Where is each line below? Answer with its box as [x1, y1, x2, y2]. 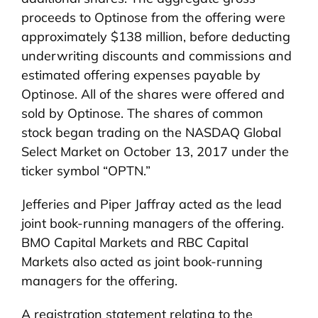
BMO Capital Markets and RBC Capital [21, 234, 248, 251]
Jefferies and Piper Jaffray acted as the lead [21, 196, 282, 213]
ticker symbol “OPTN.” [21, 163, 150, 180]
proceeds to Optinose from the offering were [21, 9, 285, 26]
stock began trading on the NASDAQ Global [21, 124, 281, 141]
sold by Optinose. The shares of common [21, 105, 263, 122]
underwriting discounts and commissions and [21, 48, 292, 65]
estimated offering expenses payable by [21, 67, 261, 84]
